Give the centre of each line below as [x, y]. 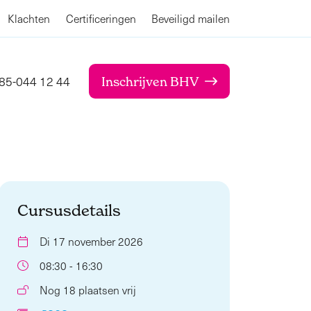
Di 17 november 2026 [91, 241]
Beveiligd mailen [191, 18]
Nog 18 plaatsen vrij [87, 289]
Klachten [29, 18]
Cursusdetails [69, 210]
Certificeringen [101, 18]
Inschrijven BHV [150, 81]
